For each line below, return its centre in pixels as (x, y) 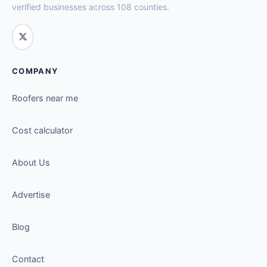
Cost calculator (42, 130)
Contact (28, 259)
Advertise (31, 195)
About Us (31, 162)
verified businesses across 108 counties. (91, 7)
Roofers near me (45, 98)
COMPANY (35, 71)
